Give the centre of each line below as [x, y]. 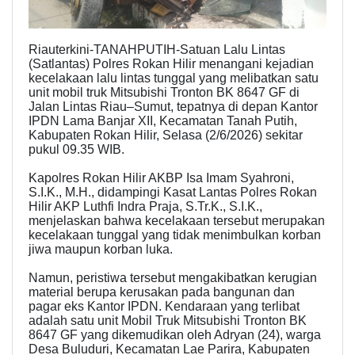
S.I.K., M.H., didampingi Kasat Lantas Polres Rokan [173, 192]
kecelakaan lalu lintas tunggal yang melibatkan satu [174, 78]
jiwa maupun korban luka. [101, 249]
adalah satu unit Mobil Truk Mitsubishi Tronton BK [168, 321]
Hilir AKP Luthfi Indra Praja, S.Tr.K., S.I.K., [145, 206]
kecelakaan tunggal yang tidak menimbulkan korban [175, 235]
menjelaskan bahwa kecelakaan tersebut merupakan [177, 221]
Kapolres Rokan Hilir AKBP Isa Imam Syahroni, [161, 178]
